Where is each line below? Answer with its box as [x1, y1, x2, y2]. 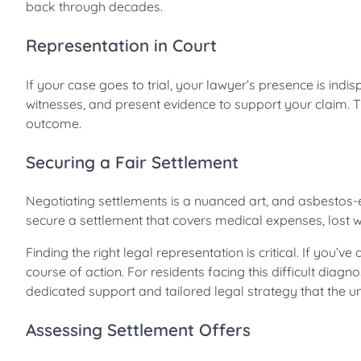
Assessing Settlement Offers [26, 319, 251, 341]
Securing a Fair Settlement [26, 151, 239, 172]
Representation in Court [26, 34, 217, 56]
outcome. [26, 114, 81, 131]
